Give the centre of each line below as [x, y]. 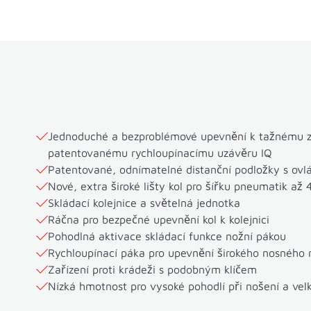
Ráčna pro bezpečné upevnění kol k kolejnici [159, 220]
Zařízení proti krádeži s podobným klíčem [152, 270]
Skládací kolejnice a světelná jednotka [144, 203]
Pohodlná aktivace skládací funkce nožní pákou [167, 236]
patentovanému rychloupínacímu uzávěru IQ [160, 153]
